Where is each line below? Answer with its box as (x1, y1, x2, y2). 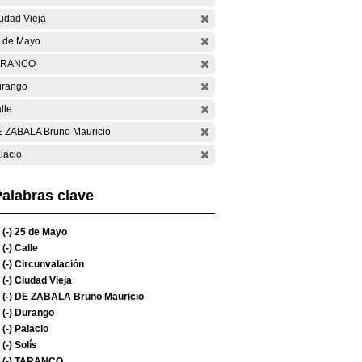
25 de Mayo (12, 226, 67, 238)
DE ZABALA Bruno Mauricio (12, 291, 144, 302)
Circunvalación (12, 259, 84, 270)
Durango (12, 307, 54, 318)
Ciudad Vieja (12, 275, 72, 286)
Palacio (12, 323, 48, 335)
